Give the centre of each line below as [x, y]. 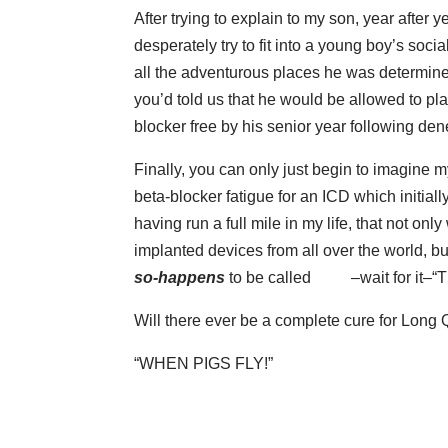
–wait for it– [392, 278]
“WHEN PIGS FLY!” [204, 364]
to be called [290, 278]
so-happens [180, 278]
